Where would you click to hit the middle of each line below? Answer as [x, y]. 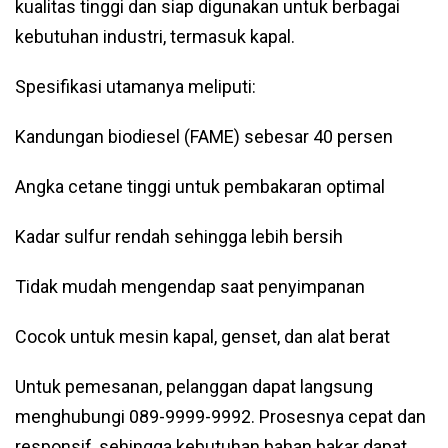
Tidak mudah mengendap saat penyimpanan [190, 286]
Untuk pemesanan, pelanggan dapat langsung [194, 386]
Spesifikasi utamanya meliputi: [135, 86]
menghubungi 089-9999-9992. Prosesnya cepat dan [220, 416]
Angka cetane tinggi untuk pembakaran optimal [200, 186]
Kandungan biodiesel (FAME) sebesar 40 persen [204, 136]
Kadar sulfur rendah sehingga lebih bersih [179, 236]
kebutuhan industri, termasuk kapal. [155, 36]
